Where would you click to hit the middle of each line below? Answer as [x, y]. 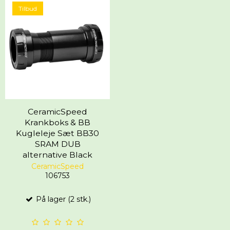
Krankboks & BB [57, 122]
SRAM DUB [57, 144]
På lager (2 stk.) [62, 199]
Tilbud [28, 8]
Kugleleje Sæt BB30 [57, 133]
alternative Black [57, 155]
